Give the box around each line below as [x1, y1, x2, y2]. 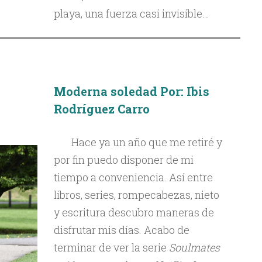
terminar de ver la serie [53, 240, 169, 254]
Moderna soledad [53, 84, 157, 99]
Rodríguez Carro [53, 101, 150, 116]
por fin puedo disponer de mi [53, 153, 194, 167]
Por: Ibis [160, 84, 209, 99]
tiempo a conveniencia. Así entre [53, 170, 213, 184]
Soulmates [168, 240, 220, 254]
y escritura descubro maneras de [53, 205, 214, 219]
